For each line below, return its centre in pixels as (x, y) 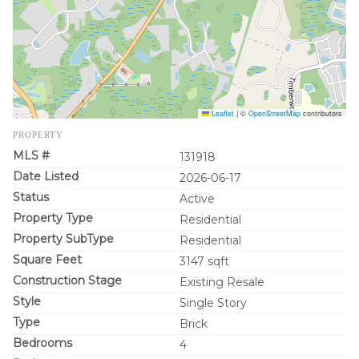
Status (31, 197)
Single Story (213, 303)
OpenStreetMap (274, 113)
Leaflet (222, 113)
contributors (321, 113)
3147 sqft (204, 261)
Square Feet (47, 260)
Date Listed (46, 176)
